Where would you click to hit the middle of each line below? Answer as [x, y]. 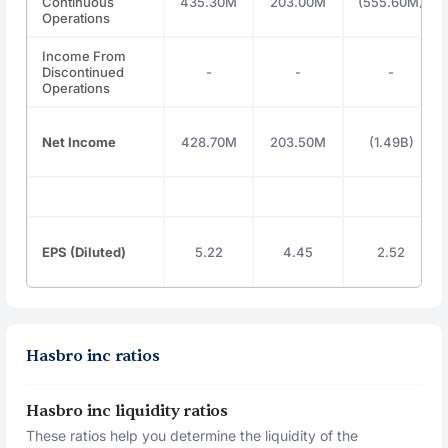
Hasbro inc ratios [93, 356]
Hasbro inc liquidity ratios [127, 411]
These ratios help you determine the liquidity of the [192, 435]
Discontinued [83, 72]
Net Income [79, 142]
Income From [84, 56]
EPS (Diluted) [84, 252]
